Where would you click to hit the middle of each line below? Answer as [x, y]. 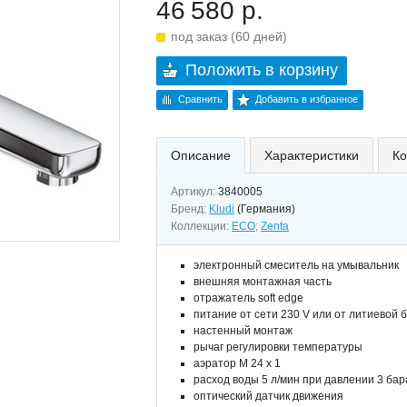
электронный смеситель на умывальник [296, 265]
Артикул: [194, 192]
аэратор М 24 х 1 [237, 363]
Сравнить [200, 99]
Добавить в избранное [307, 99]
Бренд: [190, 209]
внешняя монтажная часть [263, 282]
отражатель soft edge [248, 298]
